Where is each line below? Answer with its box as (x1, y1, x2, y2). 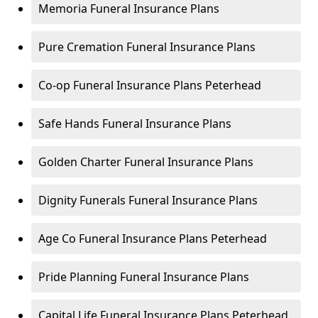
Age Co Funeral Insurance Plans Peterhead (38, 231, 267, 246)
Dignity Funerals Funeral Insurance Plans (38, 192, 258, 208)
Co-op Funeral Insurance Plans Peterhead (38, 77, 261, 93)
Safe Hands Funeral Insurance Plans (38, 116, 231, 131)
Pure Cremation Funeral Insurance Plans (38, 39, 256, 55)
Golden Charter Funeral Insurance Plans (38, 154, 253, 170)
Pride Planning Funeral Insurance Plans (38, 269, 249, 285)
